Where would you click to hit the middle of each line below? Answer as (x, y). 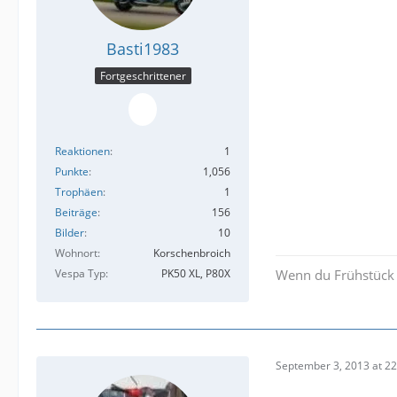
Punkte (72, 171)
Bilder (70, 232)
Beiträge (76, 212)
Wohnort (76, 253)
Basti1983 (143, 49)
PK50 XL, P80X (196, 273)
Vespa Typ (80, 273)
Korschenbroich (192, 253)
